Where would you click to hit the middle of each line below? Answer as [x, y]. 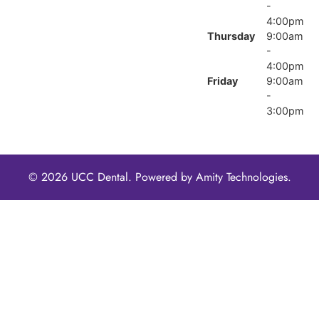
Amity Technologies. [243, 177]
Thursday [231, 36]
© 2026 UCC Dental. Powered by [112, 177]
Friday [223, 81]
